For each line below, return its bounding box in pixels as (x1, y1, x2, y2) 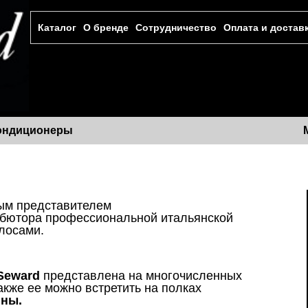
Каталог (38, 22, 76, 33)
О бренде (83, 22, 129, 33)
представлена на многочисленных (40, 269, 242, 283)
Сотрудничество (135, 22, 217, 33)
